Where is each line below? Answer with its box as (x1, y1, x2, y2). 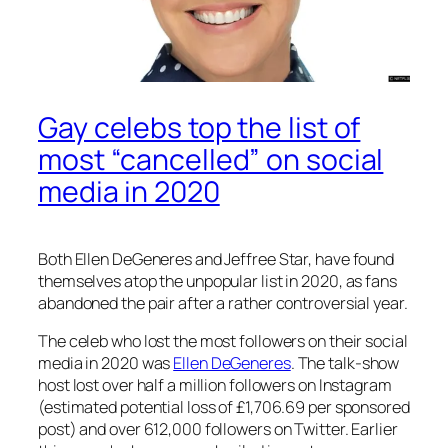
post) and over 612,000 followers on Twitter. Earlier (38, 417, 398, 440)
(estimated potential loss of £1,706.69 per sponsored (38, 395, 410, 418)
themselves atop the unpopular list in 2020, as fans (38, 269, 397, 292)
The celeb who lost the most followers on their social (38, 329, 408, 352)
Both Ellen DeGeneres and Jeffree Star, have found (38, 247, 395, 270)
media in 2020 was (38, 351, 174, 374)
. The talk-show (290, 351, 400, 374)
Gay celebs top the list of (38, 107, 361, 147)
